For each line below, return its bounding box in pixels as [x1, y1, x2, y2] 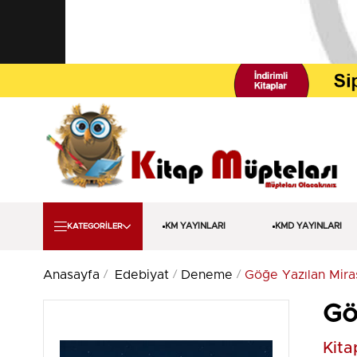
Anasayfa [42, 269, 100, 281]
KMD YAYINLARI [274, 222, 342, 230]
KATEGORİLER [67, 222, 124, 230]
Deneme [180, 269, 233, 281]
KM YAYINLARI [164, 222, 226, 230]
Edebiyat [114, 269, 169, 281]
